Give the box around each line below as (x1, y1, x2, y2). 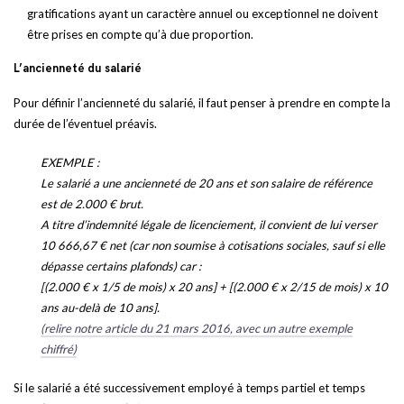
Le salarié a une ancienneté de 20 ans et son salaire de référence (41, 176, 372, 190)
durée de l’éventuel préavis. (14, 116, 157, 131)
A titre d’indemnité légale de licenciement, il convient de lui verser (41, 217, 377, 232)
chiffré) (41, 342, 77, 356)
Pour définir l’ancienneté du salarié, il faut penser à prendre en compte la (14, 96, 390, 110)
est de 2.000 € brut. (41, 197, 143, 211)
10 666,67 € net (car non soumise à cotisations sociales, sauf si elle (41, 238, 385, 252)
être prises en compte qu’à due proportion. (27, 27, 253, 41)
